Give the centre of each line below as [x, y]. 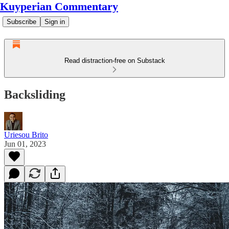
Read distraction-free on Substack [114, 61]
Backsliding [35, 94]
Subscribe [21, 22]
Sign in [55, 22]
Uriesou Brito [26, 134]
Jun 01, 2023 [25, 144]
